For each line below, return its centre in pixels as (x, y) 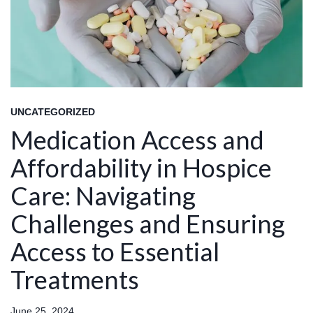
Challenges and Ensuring (148, 224)
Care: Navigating (103, 196)
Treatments (75, 280)
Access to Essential (115, 252)
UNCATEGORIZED (53, 112)
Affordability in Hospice (141, 168)
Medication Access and (137, 140)
